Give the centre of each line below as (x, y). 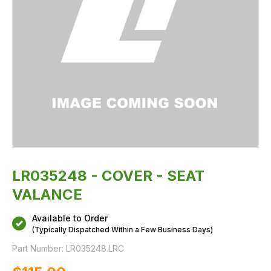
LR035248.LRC (95, 248)
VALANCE (47, 194)
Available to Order (70, 218)
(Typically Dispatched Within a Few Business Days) (122, 230)
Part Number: (38, 248)
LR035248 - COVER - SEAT (108, 176)
